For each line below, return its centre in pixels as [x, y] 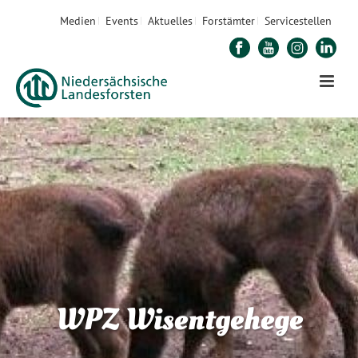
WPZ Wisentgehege [179, 319]
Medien [78, 21]
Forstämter [229, 21]
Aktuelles [170, 21]
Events [122, 21]
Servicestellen [298, 21]
